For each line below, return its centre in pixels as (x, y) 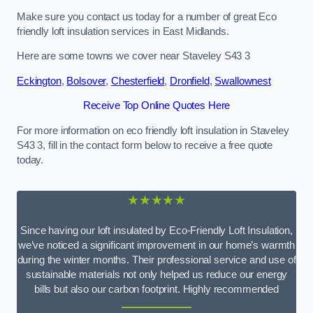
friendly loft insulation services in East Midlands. (123, 31)
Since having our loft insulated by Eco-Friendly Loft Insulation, (156, 230)
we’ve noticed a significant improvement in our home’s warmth (156, 245)
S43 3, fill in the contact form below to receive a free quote (145, 145)
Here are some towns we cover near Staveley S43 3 (134, 56)
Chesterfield (138, 81)
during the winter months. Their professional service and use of (156, 260)
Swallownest (243, 81)
